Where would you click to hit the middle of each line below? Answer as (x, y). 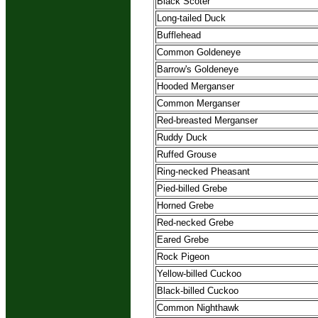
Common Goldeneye (199, 53)
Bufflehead (179, 35)
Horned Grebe (185, 206)
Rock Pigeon (183, 257)
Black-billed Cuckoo (198, 291)
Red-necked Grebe (195, 223)
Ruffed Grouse (187, 155)
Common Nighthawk (198, 308)
